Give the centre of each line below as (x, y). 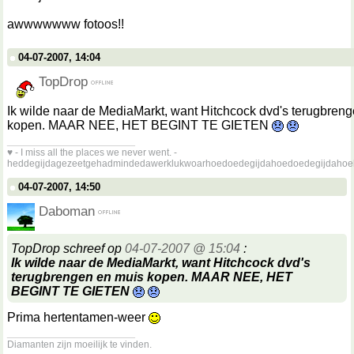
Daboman (67, 211)
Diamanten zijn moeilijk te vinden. (79, 345)
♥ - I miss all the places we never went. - (92, 153)
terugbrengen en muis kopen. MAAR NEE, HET (152, 277)
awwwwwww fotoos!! (66, 24)
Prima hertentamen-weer (78, 317)
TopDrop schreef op (68, 249)
